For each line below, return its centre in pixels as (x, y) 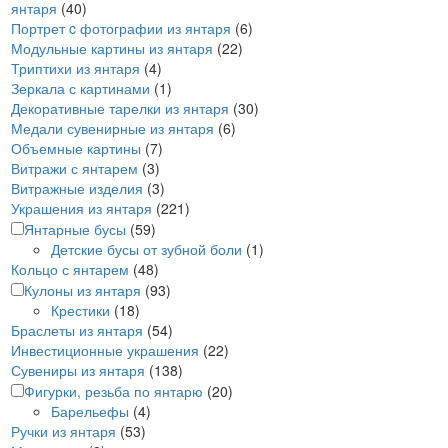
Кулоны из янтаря (82, 290)
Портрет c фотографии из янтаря (121, 28)
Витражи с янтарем (74, 168)
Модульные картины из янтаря (112, 48)
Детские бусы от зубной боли (146, 249)
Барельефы (90, 411)
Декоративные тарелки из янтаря (120, 108)
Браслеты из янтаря (77, 330)
